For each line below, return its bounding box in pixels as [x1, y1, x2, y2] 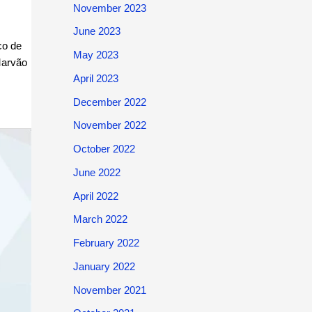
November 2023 [72, 1, 146, 14]
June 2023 [72, 25, 120, 38]
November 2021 [72, 283, 146, 296]
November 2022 [72, 119, 146, 132]
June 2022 [72, 166, 120, 178]
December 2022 [72, 95, 146, 108]
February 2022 [72, 237, 139, 249]
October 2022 [72, 143, 135, 155]
